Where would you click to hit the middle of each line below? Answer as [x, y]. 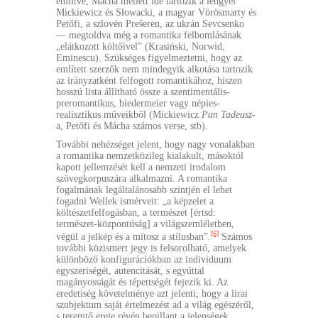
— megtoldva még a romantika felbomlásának [149, 35]
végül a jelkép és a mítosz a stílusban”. [133, 236]
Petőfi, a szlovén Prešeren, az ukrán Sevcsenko [150, 24]
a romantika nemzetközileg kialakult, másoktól [150, 156]
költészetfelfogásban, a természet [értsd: [136, 213]
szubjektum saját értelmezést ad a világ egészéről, [155, 305]
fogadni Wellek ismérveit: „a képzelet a [135, 202]
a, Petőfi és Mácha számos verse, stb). [132, 126]
